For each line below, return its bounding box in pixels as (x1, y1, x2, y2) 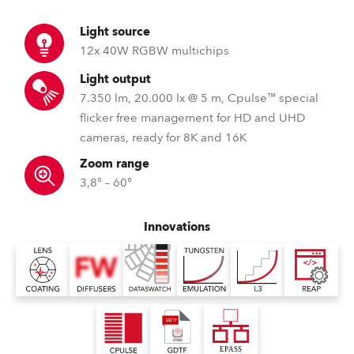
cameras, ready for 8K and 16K (80, 130, 247, 145)
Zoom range (80, 156, 149, 171)
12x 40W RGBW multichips (80, 43, 229, 58)
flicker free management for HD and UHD (80, 110, 305, 126)
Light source (80, 24, 150, 40)
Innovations (144, 219, 210, 235)
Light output (80, 71, 151, 87)
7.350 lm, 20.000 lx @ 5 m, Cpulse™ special (80, 90, 318, 106)
